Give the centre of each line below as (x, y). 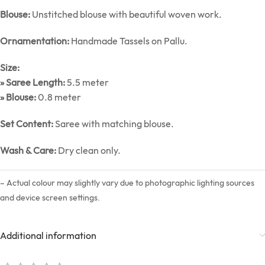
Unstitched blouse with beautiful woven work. (126, 14)
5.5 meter (87, 83)
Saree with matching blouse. (114, 124)
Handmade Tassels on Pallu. (128, 41)
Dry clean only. (88, 151)
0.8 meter (59, 97)
